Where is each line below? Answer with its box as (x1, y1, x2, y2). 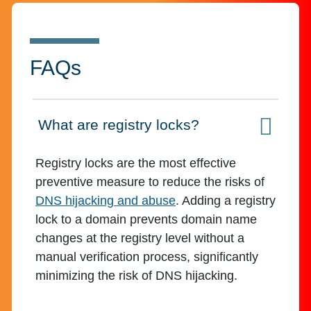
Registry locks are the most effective (35, 156, 236, 171)
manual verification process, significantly (35, 250, 258, 264)
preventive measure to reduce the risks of (35, 175, 264, 190)
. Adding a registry (176, 194, 276, 208)
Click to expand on (37, 124, 162, 142)
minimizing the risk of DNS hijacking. (35, 269, 237, 283)
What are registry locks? (38, 117, 200, 134)
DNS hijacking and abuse (35, 194, 176, 208)
